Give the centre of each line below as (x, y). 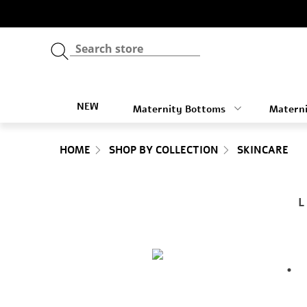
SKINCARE (263, 150)
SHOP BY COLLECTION (164, 150)
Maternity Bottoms (180, 109)
